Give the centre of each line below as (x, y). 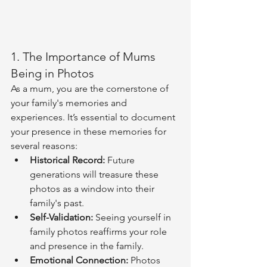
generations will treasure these (95, 174)
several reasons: (44, 146)
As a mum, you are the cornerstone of (91, 89)
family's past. (57, 203)
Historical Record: (67, 160)
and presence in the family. (87, 246)
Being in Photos (52, 73)
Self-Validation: (61, 217)
